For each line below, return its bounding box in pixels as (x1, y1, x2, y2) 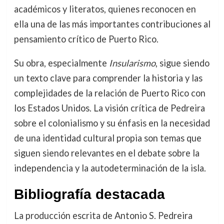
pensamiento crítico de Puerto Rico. (13, 33, 158, 45)
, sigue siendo (155, 57, 209, 69)
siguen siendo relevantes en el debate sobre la (13, 147, 199, 159)
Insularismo (108, 57, 155, 69)
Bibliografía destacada (13, 186, 165, 202)
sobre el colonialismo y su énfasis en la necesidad (13, 117, 210, 129)
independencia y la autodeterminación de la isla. (13, 162, 206, 174)
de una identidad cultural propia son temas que (13, 132, 201, 144)
